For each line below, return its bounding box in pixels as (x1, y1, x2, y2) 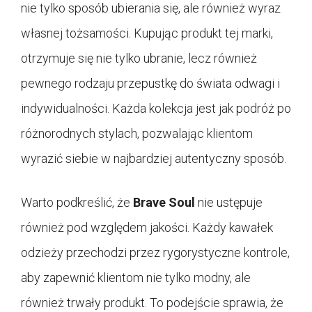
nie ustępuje (195, 195, 263, 210)
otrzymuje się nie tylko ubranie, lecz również (21, 51, 257, 66)
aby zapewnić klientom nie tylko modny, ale (21, 270, 251, 286)
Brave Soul (133, 195, 195, 210)
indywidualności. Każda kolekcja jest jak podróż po (21, 101, 291, 116)
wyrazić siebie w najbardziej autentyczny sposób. (21, 151, 286, 166)
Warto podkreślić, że (21, 195, 133, 210)
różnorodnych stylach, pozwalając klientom (21, 126, 253, 141)
